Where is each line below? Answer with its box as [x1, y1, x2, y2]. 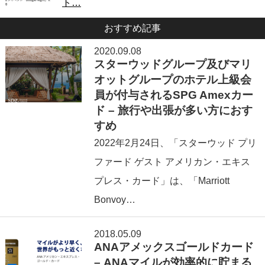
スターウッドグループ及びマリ [94, 57, 252, 70]
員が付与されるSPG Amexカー [94, 88, 254, 101]
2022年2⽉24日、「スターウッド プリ [94, 137, 257, 148]
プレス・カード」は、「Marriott [94, 175, 230, 186]
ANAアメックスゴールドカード [94, 240, 254, 253]
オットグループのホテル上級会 [94, 73, 252, 86]
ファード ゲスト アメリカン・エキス [94, 156, 251, 167]
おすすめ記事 [104, 22, 161, 33]
